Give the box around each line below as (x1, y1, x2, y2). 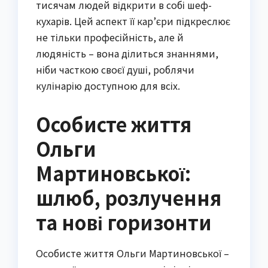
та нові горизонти (36, 208, 212, 236)
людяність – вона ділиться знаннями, (36, 45, 218, 60)
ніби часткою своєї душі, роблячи (36, 62, 194, 77)
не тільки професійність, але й (36, 29, 184, 44)
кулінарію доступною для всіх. (36, 78, 180, 93)
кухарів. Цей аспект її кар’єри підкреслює (36, 13, 230, 28)
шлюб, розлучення (36, 183, 221, 211)
